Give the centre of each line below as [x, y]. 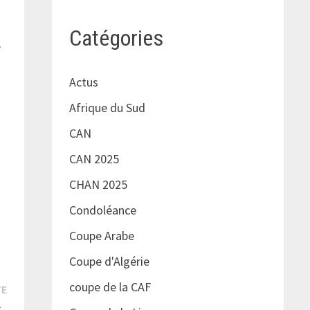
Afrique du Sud [107, 108]
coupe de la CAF [110, 287]
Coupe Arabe [101, 236]
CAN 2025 [94, 159]
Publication [35, 288]
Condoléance [102, 210]
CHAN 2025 [98, 185]
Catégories [116, 38]
